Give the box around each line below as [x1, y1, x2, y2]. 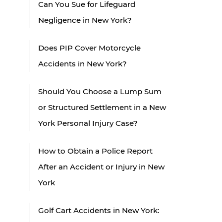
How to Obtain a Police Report [38, 146, 153, 156]
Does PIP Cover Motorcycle [38, 43, 141, 53]
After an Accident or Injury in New [38, 162, 165, 171]
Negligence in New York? [38, 15, 132, 25]
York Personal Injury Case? [38, 118, 138, 128]
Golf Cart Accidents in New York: [38, 205, 159, 215]
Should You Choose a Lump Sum [38, 86, 162, 96]
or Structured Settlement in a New [38, 102, 166, 112]
